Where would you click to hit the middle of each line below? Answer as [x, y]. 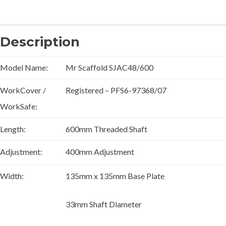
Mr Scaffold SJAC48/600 [109, 67]
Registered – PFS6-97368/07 [116, 90]
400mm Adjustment [100, 151]
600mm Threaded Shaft [106, 129]
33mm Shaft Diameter [104, 204]
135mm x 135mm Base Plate [115, 176]
